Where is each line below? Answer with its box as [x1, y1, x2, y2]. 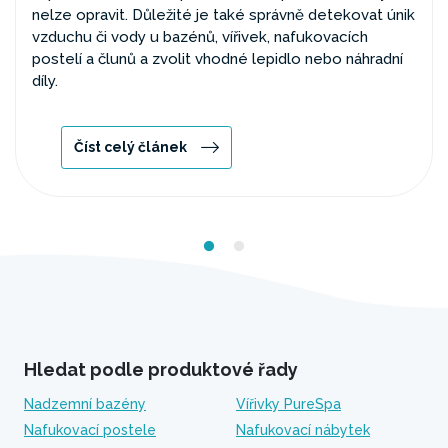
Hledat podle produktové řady [24, 359, 298, 380]
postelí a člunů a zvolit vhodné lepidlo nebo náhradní [32, 50, 403, 68]
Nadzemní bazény [24, 396, 146, 412]
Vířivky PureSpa [236, 396, 341, 412]
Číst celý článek [74, 139, 187, 155]
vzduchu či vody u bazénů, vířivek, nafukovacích [32, 28, 368, 46]
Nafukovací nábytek [236, 422, 370, 438]
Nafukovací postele [24, 422, 156, 438]
